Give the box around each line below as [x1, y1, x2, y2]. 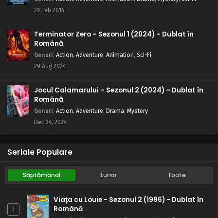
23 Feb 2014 [34, 6, 64, 14]
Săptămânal [22, 171, 60, 180]
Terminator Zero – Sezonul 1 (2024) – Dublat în [34, 30, 194, 39]
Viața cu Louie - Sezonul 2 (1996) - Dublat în [54, 195, 203, 205]
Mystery [127, 107, 148, 115]
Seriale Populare [7, 147, 73, 158]
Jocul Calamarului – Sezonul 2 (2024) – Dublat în [34, 86, 203, 95]
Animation [106, 51, 134, 59]
